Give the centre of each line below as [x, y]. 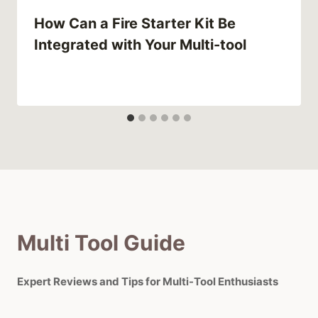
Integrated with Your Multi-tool [140, 45]
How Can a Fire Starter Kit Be [135, 24]
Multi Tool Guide [101, 242]
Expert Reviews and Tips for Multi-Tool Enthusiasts [148, 281]
